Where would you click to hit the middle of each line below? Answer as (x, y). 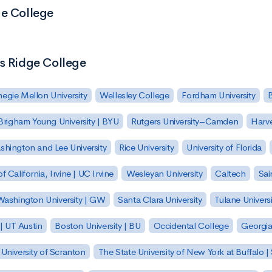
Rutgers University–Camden (185, 121)
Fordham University (219, 95)
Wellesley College (134, 95)
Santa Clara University (160, 199)
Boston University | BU (98, 225)
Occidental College (191, 225)
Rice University (147, 148)
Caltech (230, 174)
